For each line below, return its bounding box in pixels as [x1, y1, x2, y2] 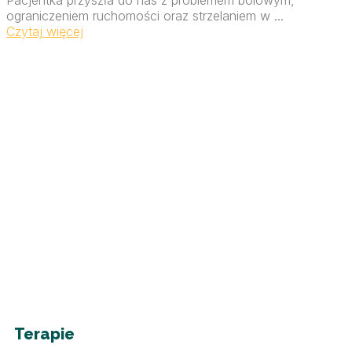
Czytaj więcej [6, 23, 83, 39]
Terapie [14, 324, 75, 344]
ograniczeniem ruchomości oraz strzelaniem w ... [6, 7, 284, 24]
